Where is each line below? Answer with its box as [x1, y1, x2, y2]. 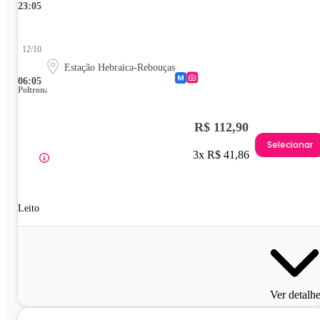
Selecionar [267, 139, 313, 151]
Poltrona [18, 84, 49, 95]
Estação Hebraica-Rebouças [64, 61, 175, 73]
